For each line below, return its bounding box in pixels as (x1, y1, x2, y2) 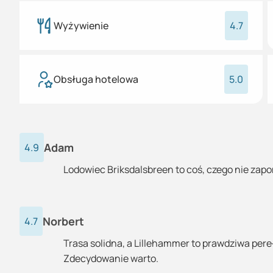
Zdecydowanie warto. (63, 252, 158, 265)
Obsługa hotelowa (54, 73, 138, 86)
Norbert (43, 213, 84, 229)
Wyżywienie (54, 19, 108, 32)
